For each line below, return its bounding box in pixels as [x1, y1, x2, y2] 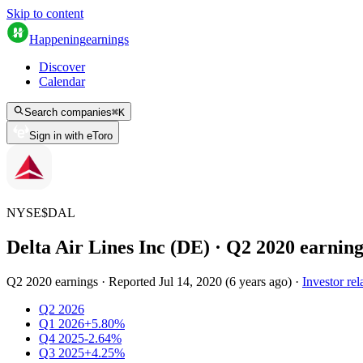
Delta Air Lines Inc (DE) [6, 236, 210, 258]
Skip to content [6, 6, 83, 20]
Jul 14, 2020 [159, 274, 222, 288]
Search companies [24, 106, 112, 118]
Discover [39, 60, 85, 74]
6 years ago [229, 274, 288, 288]
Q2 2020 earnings [6, 274, 98, 288]
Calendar [39, 75, 85, 88]
